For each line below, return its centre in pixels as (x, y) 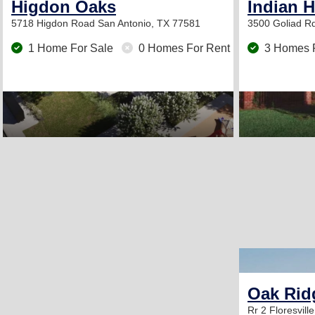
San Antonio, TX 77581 (149, 23)
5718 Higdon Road (54, 23)
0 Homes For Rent (183, 48)
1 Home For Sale (71, 48)
